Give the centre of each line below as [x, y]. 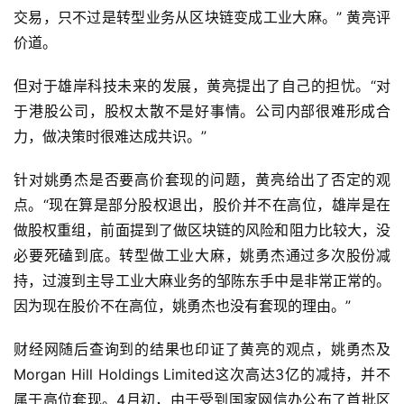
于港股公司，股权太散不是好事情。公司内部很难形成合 [202, 111]
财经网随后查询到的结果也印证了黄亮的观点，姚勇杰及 [202, 349]
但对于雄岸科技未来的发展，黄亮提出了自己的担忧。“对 [202, 86]
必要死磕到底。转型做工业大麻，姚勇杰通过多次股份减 [202, 256]
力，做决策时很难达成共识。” [110, 137]
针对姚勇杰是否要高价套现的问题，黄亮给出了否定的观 [202, 180]
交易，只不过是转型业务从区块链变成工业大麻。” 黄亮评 [202, 18]
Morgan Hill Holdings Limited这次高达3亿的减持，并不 [202, 375]
